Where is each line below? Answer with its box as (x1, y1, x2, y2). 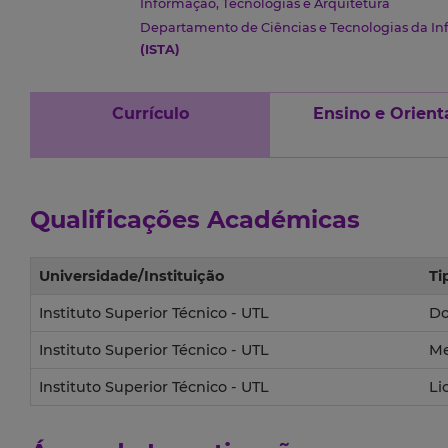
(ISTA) (139, 42, 180, 58)
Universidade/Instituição (39, 267, 224, 286)
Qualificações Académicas (30, 205, 360, 235)
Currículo (111, 104, 189, 124)
